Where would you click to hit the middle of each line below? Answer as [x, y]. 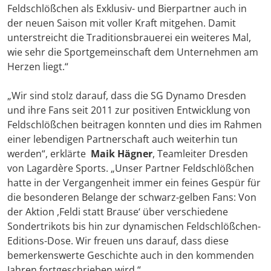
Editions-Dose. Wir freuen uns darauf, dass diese [118, 241]
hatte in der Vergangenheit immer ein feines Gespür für [134, 183]
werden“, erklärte [49, 154]
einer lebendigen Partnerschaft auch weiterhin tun [122, 139]
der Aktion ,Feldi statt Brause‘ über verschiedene [118, 212]
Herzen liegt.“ [38, 67]
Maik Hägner [122, 154]
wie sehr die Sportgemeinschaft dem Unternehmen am [133, 52]
